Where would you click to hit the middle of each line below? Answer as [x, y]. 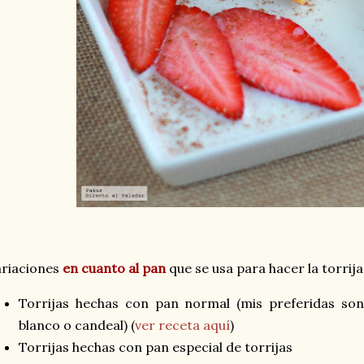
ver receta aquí [182, 325]
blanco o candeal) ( [77, 325]
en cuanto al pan [114, 269]
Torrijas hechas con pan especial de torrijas [156, 347]
